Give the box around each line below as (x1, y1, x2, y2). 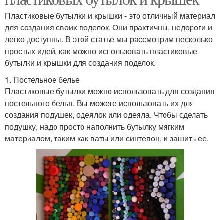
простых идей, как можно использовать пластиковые (5, 45, 197, 57)
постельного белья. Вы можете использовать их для (5, 97, 194, 109)
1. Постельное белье (5, 74, 80, 85)
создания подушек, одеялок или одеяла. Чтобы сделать (5, 109, 208, 121)
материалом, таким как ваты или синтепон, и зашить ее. (5, 133, 209, 144)
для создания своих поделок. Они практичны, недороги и (5, 22, 212, 33)
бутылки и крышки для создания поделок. (5, 57, 156, 69)
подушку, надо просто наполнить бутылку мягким (5, 121, 184, 133)
